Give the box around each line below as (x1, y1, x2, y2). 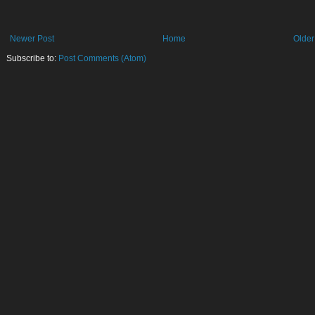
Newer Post (10, 34, 54, 44)
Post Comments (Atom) (58, 53, 146, 64)
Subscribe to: (6, 53, 58, 64)
